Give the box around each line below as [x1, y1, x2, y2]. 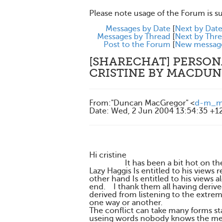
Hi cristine [89, 151, 126, 160]
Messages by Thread [97, 32, 170, 41]
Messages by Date [106, 24, 170, 33]
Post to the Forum [104, 40, 170, 49]
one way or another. [89, 198, 163, 207]
